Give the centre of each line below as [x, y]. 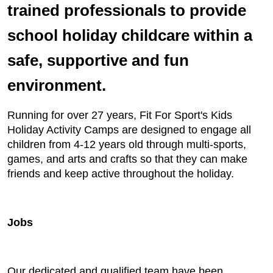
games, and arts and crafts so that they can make [127, 159]
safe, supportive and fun [98, 60]
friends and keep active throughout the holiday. [121, 174]
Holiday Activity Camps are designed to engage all [129, 130]
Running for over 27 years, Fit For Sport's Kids [120, 115]
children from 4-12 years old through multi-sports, [127, 144]
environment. [57, 85]
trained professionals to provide [127, 10]
